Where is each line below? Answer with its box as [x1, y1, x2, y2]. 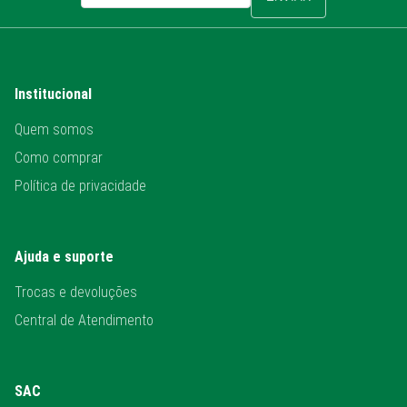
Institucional [15, 85, 92, 103]
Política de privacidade [15, 177, 146, 194]
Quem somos [15, 121, 94, 138]
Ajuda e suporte [15, 248, 114, 265]
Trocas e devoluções [15, 283, 137, 301]
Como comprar [15, 149, 103, 166]
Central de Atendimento [15, 312, 154, 329]
